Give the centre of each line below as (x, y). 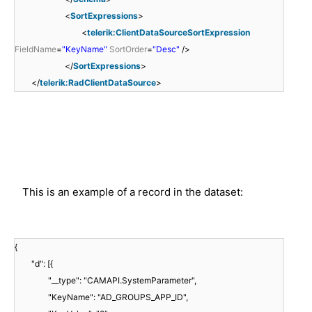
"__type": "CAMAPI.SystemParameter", (122, 280)
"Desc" (166, 49)
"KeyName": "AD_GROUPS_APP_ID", (118, 297)
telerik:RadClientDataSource (98, 82)
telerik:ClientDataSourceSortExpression (169, 32)
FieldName (36, 49)
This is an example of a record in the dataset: (133, 192)
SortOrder (128, 49)
